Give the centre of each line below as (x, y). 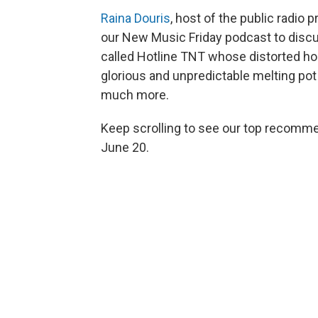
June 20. (125, 147)
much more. (135, 95)
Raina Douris (136, 18)
